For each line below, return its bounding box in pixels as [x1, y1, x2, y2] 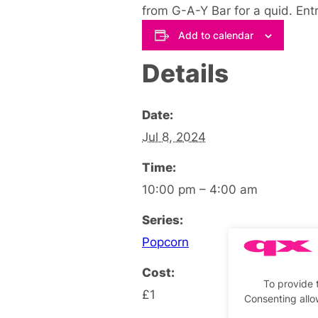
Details [142, 57, 229, 88]
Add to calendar [177, 28, 253, 41]
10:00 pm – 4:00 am [142, 181, 258, 197]
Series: [142, 212, 183, 227]
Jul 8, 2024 [142, 128, 206, 144]
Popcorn [142, 234, 189, 249]
